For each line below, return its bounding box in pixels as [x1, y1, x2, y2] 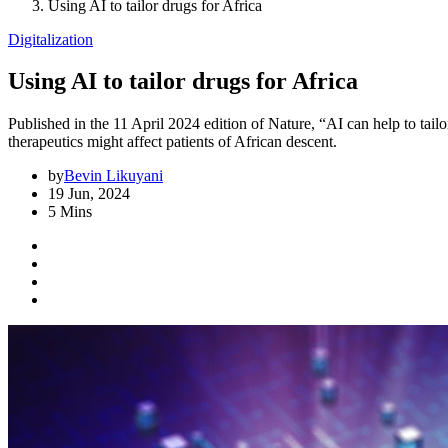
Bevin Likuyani [64, 167, 163, 185]
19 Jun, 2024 [48, 185, 130, 203]
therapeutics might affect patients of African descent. [8, 133, 337, 151]
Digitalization [8, 30, 93, 48]
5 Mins [48, 203, 92, 221]
